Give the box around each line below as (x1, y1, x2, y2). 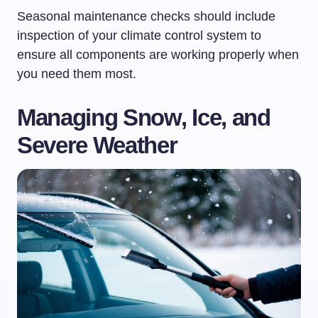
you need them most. (17, 66, 136, 81)
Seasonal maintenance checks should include (17, 9, 275, 23)
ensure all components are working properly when (17, 47, 299, 62)
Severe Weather (17, 131, 177, 158)
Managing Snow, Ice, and (17, 104, 270, 131)
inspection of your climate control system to (17, 28, 261, 43)
